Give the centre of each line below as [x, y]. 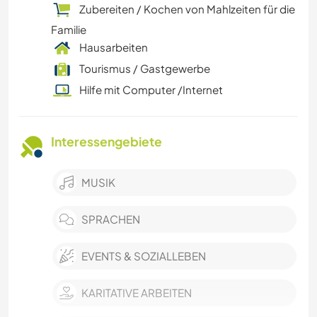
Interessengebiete [106, 142]
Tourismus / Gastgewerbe [145, 69]
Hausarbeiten [114, 47]
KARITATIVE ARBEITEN [137, 293]
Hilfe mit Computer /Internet [151, 90]
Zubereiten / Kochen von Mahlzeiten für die [187, 9]
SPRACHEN [111, 219]
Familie [69, 30]
